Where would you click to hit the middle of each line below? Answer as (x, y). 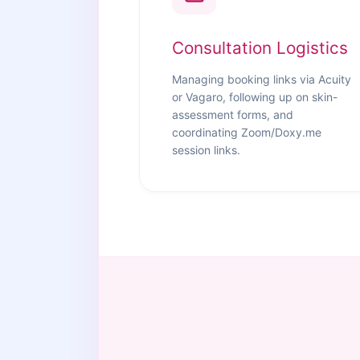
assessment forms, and (233, 115)
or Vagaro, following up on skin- (255, 97)
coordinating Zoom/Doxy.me (247, 132)
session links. (206, 150)
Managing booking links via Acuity (262, 79)
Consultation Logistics (260, 48)
